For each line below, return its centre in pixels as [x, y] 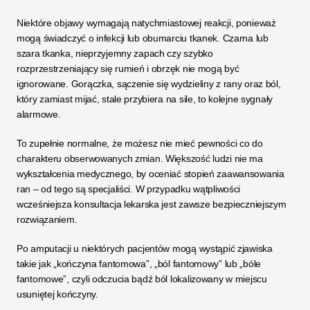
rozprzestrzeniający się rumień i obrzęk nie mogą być [128, 69]
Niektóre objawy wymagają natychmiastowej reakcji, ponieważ [146, 23]
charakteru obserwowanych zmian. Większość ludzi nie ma [140, 158]
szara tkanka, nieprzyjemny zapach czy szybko [115, 53]
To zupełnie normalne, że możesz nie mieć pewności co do [140, 143]
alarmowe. [39, 114]
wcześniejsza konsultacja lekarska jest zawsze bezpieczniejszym [152, 204]
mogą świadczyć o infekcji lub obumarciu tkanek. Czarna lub [143, 38]
